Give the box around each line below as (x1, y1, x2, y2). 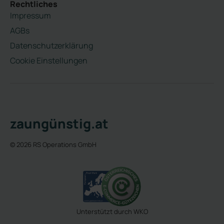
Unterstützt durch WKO (76, 206, 148, 216)
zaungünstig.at (10, 114, 108, 132)
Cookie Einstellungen (10, 54, 87, 66)
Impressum (10, 9, 51, 21)
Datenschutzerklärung (10, 39, 93, 51)
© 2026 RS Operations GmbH (10, 139, 96, 149)
